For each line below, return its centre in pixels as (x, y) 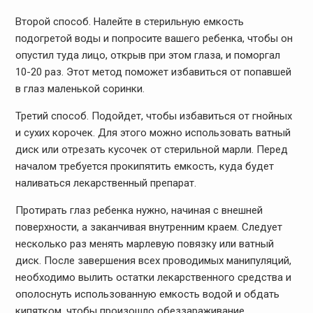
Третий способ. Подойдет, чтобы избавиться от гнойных (153, 116)
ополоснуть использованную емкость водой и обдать (147, 294)
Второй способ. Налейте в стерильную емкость (129, 22)
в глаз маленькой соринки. (80, 89)
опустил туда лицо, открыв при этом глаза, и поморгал (147, 56)
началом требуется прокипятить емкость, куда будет (144, 167)
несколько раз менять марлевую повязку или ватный (144, 244)
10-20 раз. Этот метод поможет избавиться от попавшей (153, 72)
